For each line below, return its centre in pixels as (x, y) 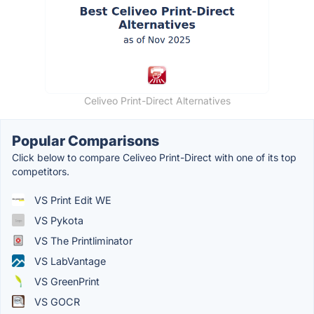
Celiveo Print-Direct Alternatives (157, 100)
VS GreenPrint (66, 281)
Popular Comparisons (86, 141)
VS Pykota (57, 220)
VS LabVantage (69, 261)
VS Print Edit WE (71, 200)
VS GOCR (56, 301)
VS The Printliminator (82, 240)
